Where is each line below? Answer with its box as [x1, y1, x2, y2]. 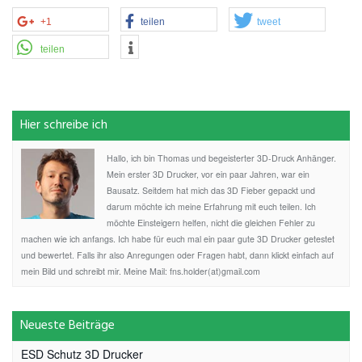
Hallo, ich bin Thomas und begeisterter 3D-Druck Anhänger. [107, 151, 336, 164]
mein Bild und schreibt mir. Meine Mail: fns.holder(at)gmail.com [21, 264, 260, 277]
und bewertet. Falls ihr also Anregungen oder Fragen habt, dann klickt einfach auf [21, 248, 334, 261]
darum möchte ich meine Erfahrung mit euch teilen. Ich [107, 200, 316, 213]
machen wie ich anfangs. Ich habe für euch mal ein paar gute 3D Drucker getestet [21, 232, 335, 245]
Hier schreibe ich [20, 114, 107, 136]
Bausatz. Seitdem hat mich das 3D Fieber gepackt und [107, 183, 315, 196]
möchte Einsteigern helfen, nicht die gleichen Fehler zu [107, 216, 315, 229]
